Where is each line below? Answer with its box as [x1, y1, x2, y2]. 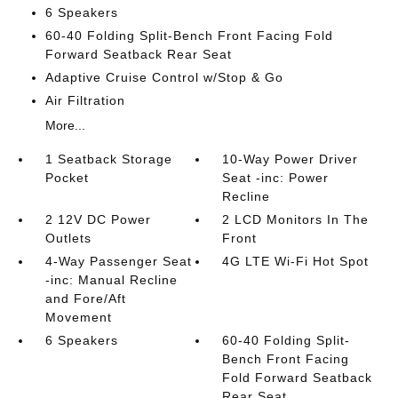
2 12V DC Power [44, 212, 151, 227]
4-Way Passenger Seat [44, 254, 192, 268]
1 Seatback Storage [44, 152, 172, 166]
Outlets [44, 231, 92, 245]
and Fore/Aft [44, 291, 126, 306]
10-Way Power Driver [222, 152, 359, 166]
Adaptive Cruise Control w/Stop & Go [44, 70, 283, 84]
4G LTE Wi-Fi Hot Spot [222, 254, 370, 268]
